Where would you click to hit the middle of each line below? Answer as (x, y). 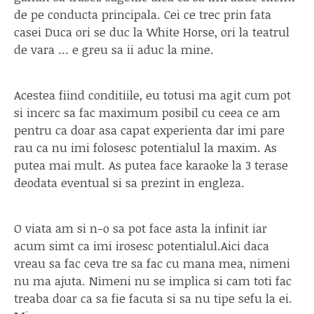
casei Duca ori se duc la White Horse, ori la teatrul (152, 32)
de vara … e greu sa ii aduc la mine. (114, 49)
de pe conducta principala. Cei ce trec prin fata (143, 14)
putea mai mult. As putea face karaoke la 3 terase (151, 165)
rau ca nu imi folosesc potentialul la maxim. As (145, 147)
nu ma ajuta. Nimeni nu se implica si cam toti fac (153, 280)
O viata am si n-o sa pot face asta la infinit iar (141, 228)
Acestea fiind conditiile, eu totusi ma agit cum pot (152, 95)
